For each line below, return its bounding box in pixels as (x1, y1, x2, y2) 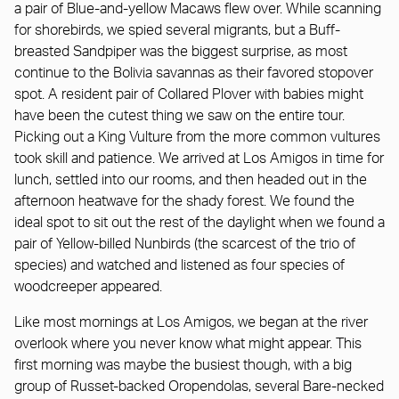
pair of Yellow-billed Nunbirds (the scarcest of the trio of (14, 237, 355, 252)
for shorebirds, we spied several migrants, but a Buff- (14, 23, 340, 38)
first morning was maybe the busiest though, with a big (14, 358, 352, 373)
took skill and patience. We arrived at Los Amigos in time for (14, 151, 384, 167)
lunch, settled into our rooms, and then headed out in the (14, 173, 367, 188)
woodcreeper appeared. (14, 280, 162, 295)
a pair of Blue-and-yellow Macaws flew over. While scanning (14, 2, 381, 17)
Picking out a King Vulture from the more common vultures (14, 130, 380, 145)
